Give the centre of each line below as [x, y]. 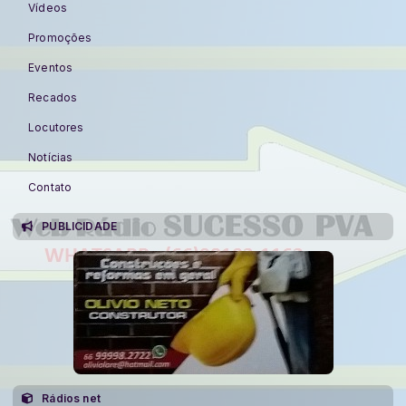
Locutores [56, 127]
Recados [53, 97]
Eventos [51, 67]
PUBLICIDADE [80, 226]
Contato [50, 187]
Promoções [60, 37]
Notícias [51, 157]
